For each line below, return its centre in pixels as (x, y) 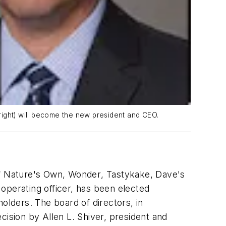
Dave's (169, 174)
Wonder (84, 174)
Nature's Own (33, 174)
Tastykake (128, 174)
